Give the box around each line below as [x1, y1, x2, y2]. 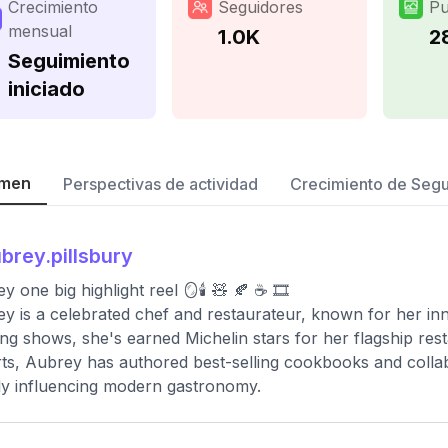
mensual [8, 21, 72, 41]
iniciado [8, 77, 85, 101]
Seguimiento [8, 49, 130, 73]
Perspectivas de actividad [63, 174, 258, 194]
